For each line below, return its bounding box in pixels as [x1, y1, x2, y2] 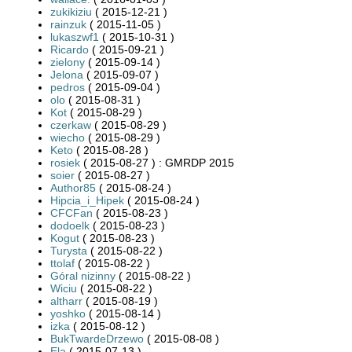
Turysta [50, 244, 87, 257]
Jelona [50, 68, 83, 81]
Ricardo [50, 42, 89, 56]
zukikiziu [50, 5, 92, 18]
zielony [50, 55, 85, 68]
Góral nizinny [50, 269, 115, 282]
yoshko [50, 306, 86, 320]
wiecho [50, 130, 85, 144]
